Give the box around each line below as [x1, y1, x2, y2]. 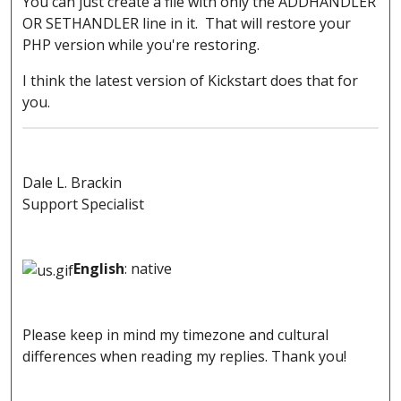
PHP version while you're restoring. [22, 35, 260, 55]
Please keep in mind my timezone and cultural [22, 324, 328, 345]
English [73, 259, 124, 279]
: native [124, 259, 172, 279]
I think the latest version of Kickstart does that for [22, 71, 358, 91]
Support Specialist [22, 194, 144, 215]
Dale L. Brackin [22, 173, 122, 193]
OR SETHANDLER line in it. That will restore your [22, 13, 351, 34]
